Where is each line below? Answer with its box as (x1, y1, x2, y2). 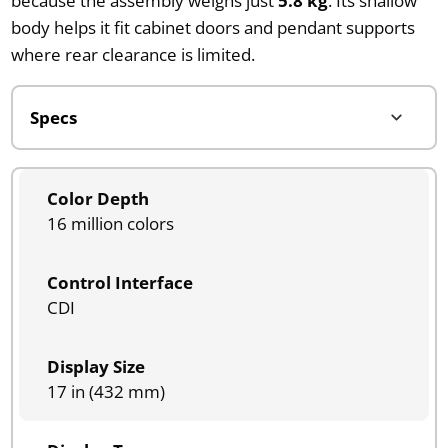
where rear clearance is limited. (10, 42, 255, 66)
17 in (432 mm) (46, 379, 165, 403)
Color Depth (46, 186, 149, 210)
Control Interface (46, 270, 193, 294)
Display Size (46, 354, 145, 378)
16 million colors (46, 211, 174, 235)
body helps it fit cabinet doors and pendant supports (10, 15, 415, 39)
